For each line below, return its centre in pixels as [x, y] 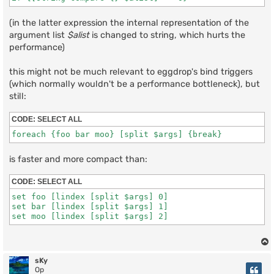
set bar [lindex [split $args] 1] [90, 207]
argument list [38, 35]
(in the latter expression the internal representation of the [129, 23]
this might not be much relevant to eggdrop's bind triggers [131, 72]
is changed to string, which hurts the [167, 35]
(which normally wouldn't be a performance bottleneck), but [135, 84]
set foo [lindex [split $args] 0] [90, 197]
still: [18, 97]
